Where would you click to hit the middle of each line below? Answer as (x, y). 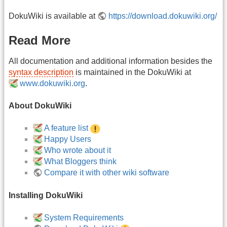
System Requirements (84, 218)
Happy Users (68, 139)
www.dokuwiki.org (53, 83)
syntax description (41, 72)
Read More (40, 40)
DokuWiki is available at (53, 16)
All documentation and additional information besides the (110, 61)
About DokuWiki (40, 106)
